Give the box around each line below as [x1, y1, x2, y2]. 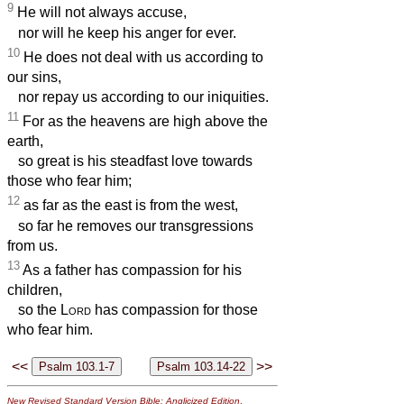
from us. [7, 237, 58, 253]
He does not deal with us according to [20, 49, 263, 65]
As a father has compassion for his [20, 262, 242, 278]
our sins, [7, 69, 61, 85]
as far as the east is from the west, [20, 197, 238, 214]
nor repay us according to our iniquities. [7, 88, 269, 105]
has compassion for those [91, 301, 258, 317]
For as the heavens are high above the [19, 114, 268, 130]
